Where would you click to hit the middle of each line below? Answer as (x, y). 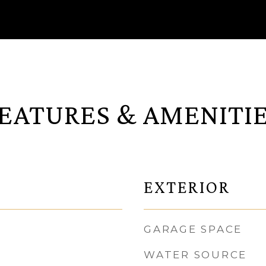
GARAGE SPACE (193, 229)
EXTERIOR (187, 187)
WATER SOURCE (195, 255)
